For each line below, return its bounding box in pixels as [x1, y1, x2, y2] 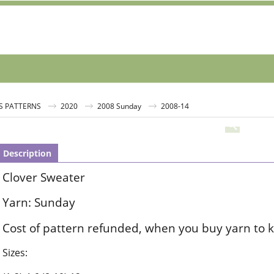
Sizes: [2, 245, 28, 259]
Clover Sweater [2, 169, 85, 185]
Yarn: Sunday [2, 194, 75, 211]
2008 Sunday [97, 101, 141, 111]
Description [3, 147, 51, 159]
